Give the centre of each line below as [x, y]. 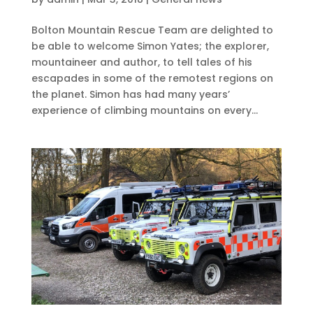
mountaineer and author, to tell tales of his [141, 63]
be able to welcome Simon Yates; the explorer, [150, 46]
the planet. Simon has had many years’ [130, 95]
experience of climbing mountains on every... [144, 111]
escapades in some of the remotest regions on [152, 79]
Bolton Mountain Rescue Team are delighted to [152, 30]
